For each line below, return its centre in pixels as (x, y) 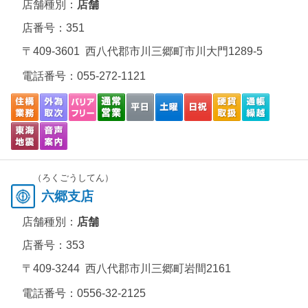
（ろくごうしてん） (73, 178)
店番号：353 (53, 245)
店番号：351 (53, 28)
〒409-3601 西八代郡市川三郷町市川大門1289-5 (142, 51)
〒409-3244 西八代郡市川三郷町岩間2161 (126, 268)
